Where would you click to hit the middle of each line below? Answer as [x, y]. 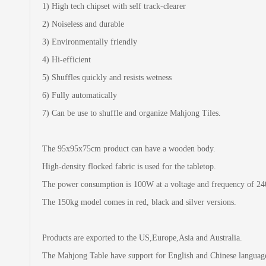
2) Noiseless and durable [83, 24]
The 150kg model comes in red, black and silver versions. [140, 202]
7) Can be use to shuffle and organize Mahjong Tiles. [132, 113]
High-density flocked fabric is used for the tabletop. [129, 166]
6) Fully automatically [80, 95]
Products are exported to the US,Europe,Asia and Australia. [142, 237]
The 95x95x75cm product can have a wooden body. [129, 148]
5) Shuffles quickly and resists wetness [107, 77]
